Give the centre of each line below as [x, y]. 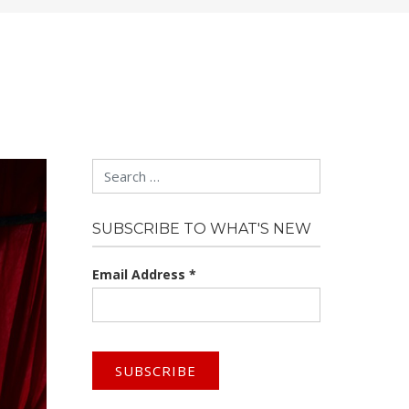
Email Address [141, 274]
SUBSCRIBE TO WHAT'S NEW [202, 229]
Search [112, 169]
